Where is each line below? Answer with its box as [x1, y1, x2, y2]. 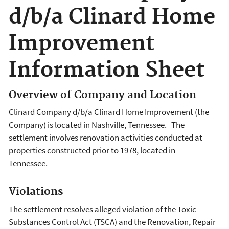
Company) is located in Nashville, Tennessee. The [9, 119, 185, 131]
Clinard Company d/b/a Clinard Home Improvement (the [9, 106, 209, 118]
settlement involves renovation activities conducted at [9, 132, 202, 144]
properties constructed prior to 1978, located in [9, 145, 175, 156]
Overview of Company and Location [9, 88, 196, 102]
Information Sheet [9, 57, 205, 84]
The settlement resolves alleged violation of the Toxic [9, 203, 196, 215]
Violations [9, 185, 66, 199]
